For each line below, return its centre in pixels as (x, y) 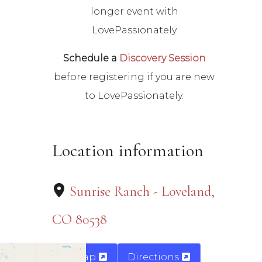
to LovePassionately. (135, 96)
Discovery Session (162, 58)
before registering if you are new (135, 77)
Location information (128, 151)
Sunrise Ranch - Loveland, (142, 192)
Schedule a (91, 58)
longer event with (134, 12)
